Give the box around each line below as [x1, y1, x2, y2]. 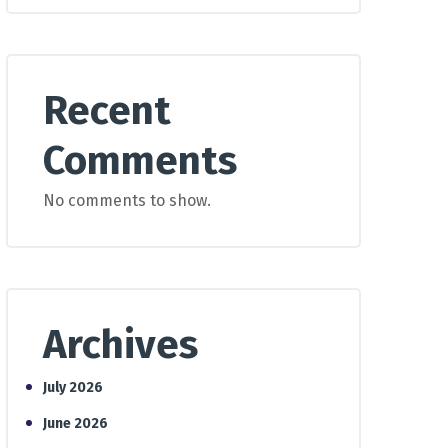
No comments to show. [43, 191, 211, 210]
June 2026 [43, 415, 108, 432]
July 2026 [43, 379, 103, 396]
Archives [43, 321, 198, 369]
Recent [43, 87, 171, 135]
